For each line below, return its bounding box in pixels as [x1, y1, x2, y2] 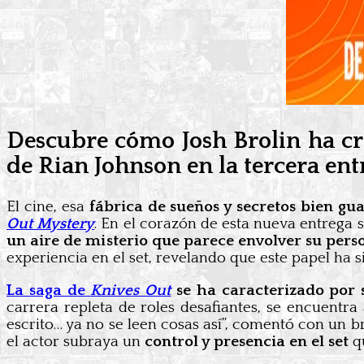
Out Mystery [6, 214, 95, 232]
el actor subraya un [6, 332, 145, 350]
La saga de [6, 281, 91, 299]
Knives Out [90, 281, 171, 299]
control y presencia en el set [145, 332, 349, 350]
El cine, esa [6, 197, 89, 215]
